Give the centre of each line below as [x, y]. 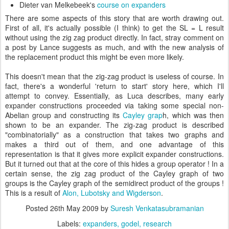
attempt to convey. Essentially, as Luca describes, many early [114, 96]
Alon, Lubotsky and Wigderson [112, 193]
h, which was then [193, 115]
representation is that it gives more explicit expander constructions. [114, 154]
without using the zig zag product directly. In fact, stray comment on [114, 37]
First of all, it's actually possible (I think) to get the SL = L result [114, 28]
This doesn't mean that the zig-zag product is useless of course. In [114, 76]
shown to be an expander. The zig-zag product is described [114, 125]
